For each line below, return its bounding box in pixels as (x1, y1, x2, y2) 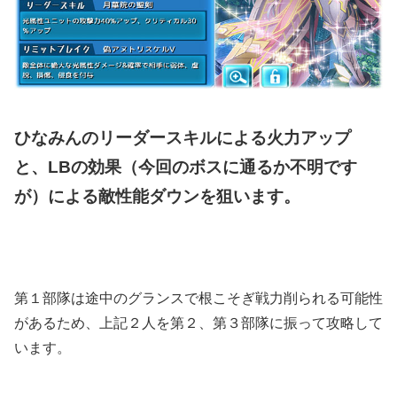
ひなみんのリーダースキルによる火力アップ (14, 128, 351, 147)
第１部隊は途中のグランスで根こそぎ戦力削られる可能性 (14, 291, 383, 307)
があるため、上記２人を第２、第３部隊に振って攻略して (14, 315, 383, 331)
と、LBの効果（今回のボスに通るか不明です (14, 157, 357, 176)
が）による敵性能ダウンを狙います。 (14, 186, 300, 206)
